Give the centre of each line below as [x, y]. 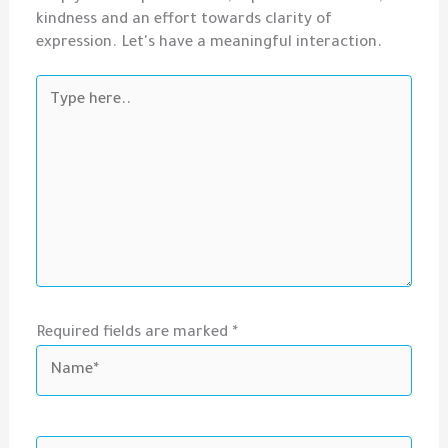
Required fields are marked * [137, 334]
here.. [56, 89]
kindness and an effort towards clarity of [184, 21]
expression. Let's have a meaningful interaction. [209, 44]
